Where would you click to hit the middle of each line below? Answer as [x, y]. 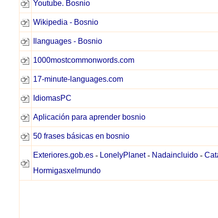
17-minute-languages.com [78, 79]
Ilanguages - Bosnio [68, 41]
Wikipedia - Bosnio [66, 22]
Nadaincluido [175, 155]
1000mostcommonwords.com [84, 60]
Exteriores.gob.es [63, 155]
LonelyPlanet [123, 155]
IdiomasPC [52, 98]
